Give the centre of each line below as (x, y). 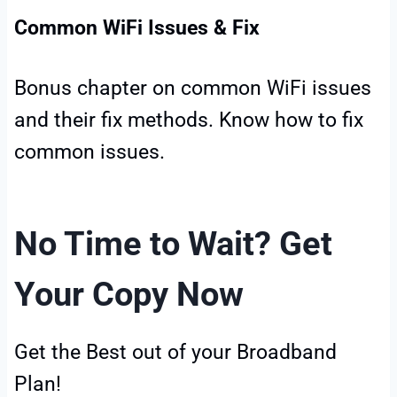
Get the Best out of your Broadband (175, 352)
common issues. (90, 152)
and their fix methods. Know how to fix (189, 120)
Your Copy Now (133, 294)
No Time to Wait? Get (173, 243)
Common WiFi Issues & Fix (140, 27)
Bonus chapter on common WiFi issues (193, 88)
